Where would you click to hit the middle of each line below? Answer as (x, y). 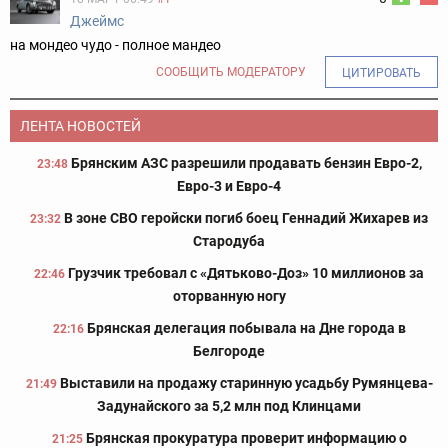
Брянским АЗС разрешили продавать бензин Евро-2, (246, 163)
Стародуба (229, 241)
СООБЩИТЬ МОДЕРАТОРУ (231, 72)
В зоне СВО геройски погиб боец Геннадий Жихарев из (246, 218)
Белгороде (229, 351)
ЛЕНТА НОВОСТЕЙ (80, 126)
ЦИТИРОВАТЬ (381, 73)
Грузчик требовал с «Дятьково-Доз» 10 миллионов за (246, 273)
